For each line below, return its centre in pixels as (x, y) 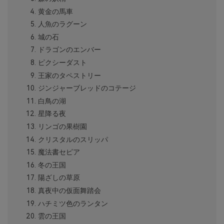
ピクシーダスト (62, 63)
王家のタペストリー (69, 75)
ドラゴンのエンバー (69, 50)
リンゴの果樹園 (62, 127)
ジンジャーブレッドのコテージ (87, 88)
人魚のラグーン (62, 24)
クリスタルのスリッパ (73, 139)
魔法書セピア (59, 152)
